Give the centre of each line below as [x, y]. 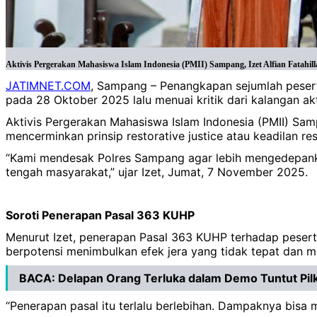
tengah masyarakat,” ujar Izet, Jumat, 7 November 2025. [157, 172]
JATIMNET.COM [48, 86]
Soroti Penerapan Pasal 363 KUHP [100, 215]
